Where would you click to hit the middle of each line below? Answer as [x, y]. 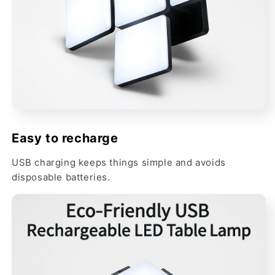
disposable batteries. [61, 177]
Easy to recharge [65, 138]
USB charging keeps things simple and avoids [119, 163]
